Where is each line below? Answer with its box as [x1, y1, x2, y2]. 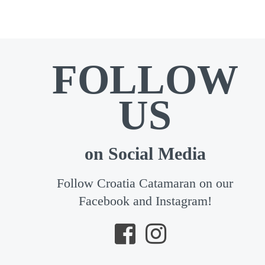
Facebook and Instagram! [78, 193, 212, 208]
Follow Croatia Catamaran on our [57, 176, 234, 190]
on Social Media [84, 144, 206, 163]
